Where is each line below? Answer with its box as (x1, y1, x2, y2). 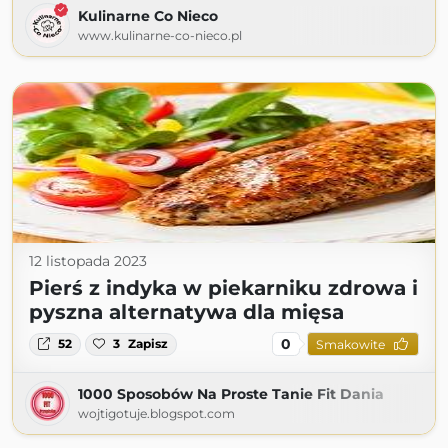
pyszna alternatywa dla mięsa (29, 300, 344, 325)
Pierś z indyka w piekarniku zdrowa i (29, 276, 418, 301)
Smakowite (315, 336, 385, 352)
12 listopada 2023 (29, 252, 147, 271)
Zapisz (128, 336, 169, 352)
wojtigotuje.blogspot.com (78, 406, 235, 422)
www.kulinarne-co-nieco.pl (78, 28, 242, 44)
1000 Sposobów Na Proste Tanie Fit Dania (78, 385, 384, 404)
